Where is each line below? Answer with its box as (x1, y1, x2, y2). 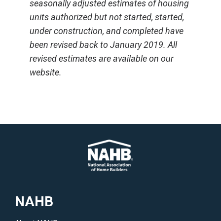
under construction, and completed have (30, 26, 184, 36)
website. (30, 67, 62, 77)
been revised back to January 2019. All (30, 39, 177, 50)
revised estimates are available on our (30, 53, 174, 64)
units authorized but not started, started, (30, 12, 184, 22)
